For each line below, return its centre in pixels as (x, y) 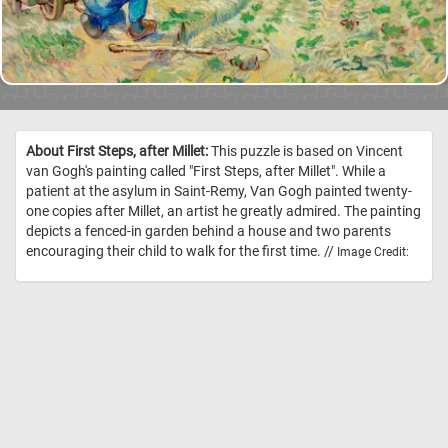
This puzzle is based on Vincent (305, 151)
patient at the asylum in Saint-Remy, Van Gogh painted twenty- (219, 191)
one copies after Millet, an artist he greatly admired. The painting (223, 211)
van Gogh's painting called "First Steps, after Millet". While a (206, 171)
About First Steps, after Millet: (117, 151)
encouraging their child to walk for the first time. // (181, 251)
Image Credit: (373, 252)
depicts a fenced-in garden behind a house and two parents (208, 231)
